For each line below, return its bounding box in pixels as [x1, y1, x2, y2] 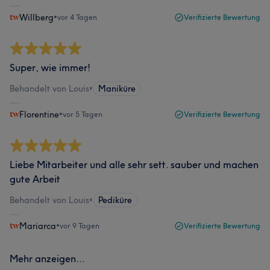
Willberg [19, 12, 54, 23]
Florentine [19, 109, 59, 120]
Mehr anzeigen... [10, 253, 85, 265]
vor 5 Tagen [63, 110, 102, 119]
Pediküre [98, 195, 132, 206]
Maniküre [98, 83, 136, 94]
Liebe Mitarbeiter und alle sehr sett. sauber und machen [10, 159, 259, 171]
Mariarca [19, 221, 56, 231]
